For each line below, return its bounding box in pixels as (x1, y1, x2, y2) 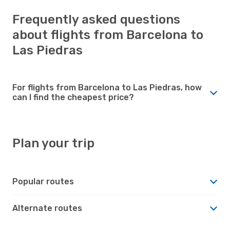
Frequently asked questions (12, 12, 180, 27)
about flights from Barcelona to (12, 27, 203, 42)
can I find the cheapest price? (12, 92, 134, 102)
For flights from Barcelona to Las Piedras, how (12, 82, 202, 92)
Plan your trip (12, 136, 94, 150)
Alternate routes (12, 203, 82, 213)
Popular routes (12, 176, 74, 186)
